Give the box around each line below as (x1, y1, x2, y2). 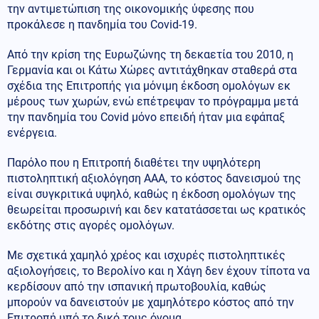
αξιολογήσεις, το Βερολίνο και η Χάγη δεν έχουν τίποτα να (7, 263, 310, 278)
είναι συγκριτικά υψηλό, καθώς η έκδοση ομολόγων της (7, 187, 296, 201)
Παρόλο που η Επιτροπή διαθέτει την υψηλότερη (7, 155, 261, 169)
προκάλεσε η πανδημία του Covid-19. (7, 17, 197, 31)
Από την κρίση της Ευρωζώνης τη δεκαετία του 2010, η (7, 47, 293, 61)
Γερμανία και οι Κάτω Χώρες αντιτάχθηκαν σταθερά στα (7, 63, 297, 77)
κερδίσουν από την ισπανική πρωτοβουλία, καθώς (7, 279, 266, 293)
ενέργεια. (7, 125, 57, 140)
